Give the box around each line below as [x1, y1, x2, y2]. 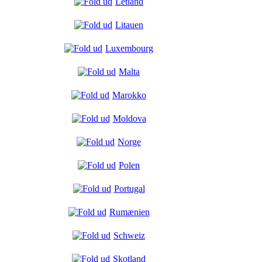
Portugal [113, 184, 145, 194]
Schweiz [113, 230, 145, 240]
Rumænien [109, 207, 150, 217]
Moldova [112, 113, 146, 123]
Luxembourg [105, 43, 153, 53]
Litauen [115, 20, 143, 30]
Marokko [112, 90, 146, 100]
